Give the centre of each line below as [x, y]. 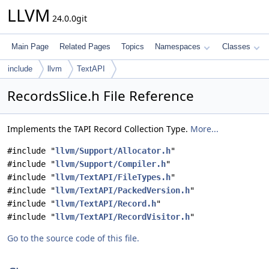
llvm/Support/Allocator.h [113, 151]
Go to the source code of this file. [73, 238]
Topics [133, 47]
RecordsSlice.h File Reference [101, 96]
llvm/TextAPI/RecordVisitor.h [122, 217]
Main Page [30, 47]
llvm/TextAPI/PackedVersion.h [122, 190]
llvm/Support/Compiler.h [110, 164]
